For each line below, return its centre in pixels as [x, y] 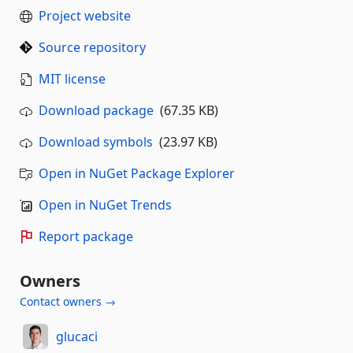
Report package [86, 236]
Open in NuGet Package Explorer [137, 173]
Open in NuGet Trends [105, 205]
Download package [96, 110]
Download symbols [96, 142]
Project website [85, 16]
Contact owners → [68, 301]
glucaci [76, 336]
